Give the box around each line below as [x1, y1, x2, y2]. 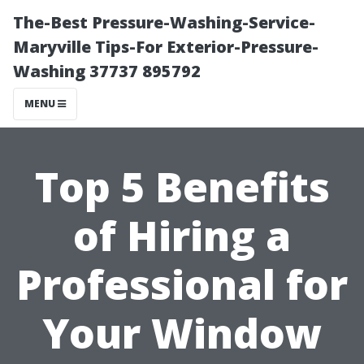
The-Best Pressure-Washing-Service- [13, 11, 315, 33]
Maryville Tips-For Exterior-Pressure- [13, 36, 318, 58]
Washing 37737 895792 [13, 60, 201, 82]
